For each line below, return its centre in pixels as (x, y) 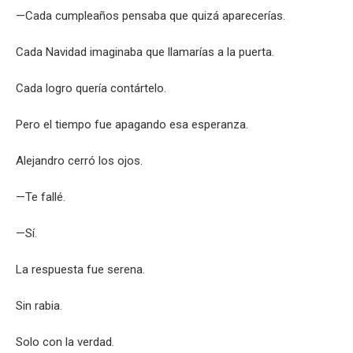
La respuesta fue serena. (80, 269)
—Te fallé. (41, 197)
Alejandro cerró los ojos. (79, 161)
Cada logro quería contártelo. (91, 88)
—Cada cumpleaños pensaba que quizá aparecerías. (150, 16)
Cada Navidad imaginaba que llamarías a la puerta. (145, 52)
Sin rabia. (39, 306)
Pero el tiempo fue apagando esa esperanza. (132, 124)
